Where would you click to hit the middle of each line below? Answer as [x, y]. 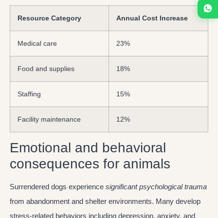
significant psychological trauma [156, 187]
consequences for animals [90, 164]
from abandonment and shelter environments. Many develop [105, 201]
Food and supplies [46, 69]
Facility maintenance [49, 119]
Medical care [37, 44]
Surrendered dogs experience [58, 187]
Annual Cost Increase [152, 18]
